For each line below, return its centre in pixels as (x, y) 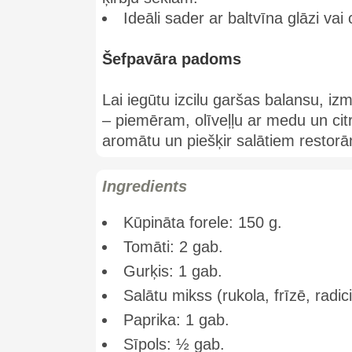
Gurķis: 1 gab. (173, 271)
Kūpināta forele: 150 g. (203, 222)
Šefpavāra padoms (172, 59)
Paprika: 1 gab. (176, 320)
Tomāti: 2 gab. (173, 247)
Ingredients (145, 186)
